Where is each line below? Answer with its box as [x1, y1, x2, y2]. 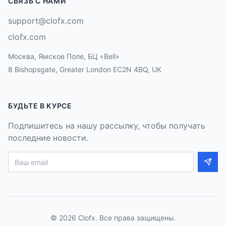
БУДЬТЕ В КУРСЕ [8, 101, 72, 110]
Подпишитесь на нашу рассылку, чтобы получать [8, 121, 205, 131]
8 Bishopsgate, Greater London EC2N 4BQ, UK [8, 65, 161, 74]
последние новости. [8, 133, 88, 143]
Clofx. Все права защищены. [76, 213, 176, 222]
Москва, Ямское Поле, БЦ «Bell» [8, 52, 120, 61]
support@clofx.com [8, 16, 84, 26]
